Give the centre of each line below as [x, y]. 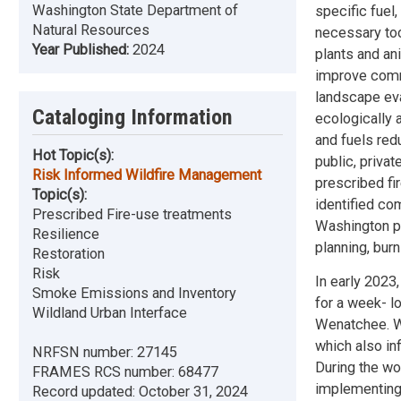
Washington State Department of [135, 11]
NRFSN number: [85, 353]
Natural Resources [91, 30]
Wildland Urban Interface [110, 313]
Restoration [68, 254]
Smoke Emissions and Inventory [134, 294]
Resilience [66, 235]
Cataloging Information [132, 118]
